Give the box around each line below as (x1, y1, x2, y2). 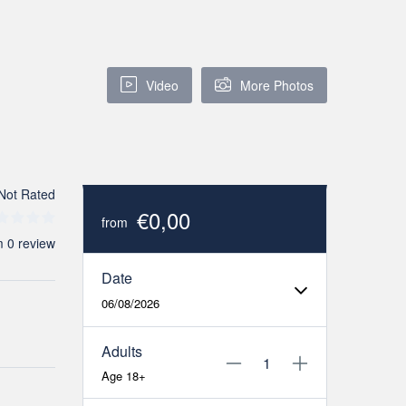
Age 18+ (101, 367, 146, 384)
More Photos (240, 76, 314, 94)
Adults (101, 341, 142, 362)
